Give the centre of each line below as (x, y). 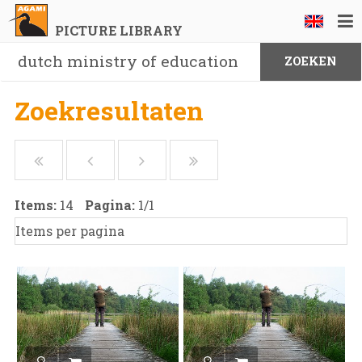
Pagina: (111, 205)
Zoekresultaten (109, 110)
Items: (37, 205)
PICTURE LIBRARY (118, 30)
